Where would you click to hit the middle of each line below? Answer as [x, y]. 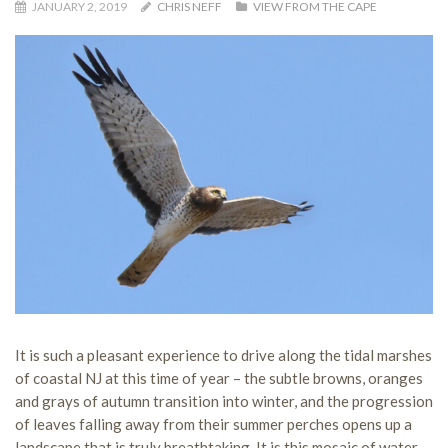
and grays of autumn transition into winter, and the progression [224, 400]
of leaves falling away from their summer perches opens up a [213, 423]
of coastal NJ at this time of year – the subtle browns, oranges [219, 377]
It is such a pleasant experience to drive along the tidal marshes [223, 354]
